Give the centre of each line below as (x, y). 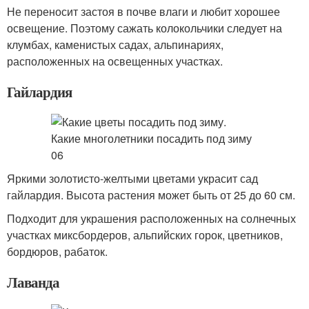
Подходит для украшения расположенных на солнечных (151, 218)
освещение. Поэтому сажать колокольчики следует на (144, 28)
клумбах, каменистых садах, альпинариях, (115, 44)
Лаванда (33, 282)
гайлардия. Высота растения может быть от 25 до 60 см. (151, 195)
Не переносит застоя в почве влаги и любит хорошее (143, 11)
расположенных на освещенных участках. (115, 61)
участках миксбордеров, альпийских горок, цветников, (145, 235)
